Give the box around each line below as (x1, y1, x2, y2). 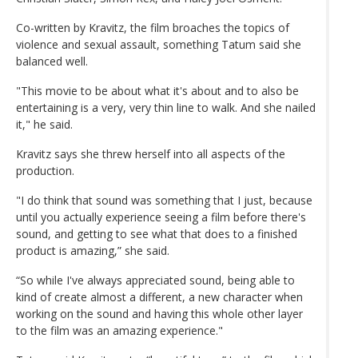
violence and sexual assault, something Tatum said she (16, 36, 301, 52)
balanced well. (16, 53, 88, 69)
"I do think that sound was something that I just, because (16, 192, 312, 208)
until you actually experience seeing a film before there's (16, 209, 306, 225)
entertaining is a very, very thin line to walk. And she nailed (16, 99, 316, 115)
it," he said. (16, 116, 73, 132)
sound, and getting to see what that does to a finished (16, 225, 297, 241)
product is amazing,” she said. (16, 242, 169, 258)
